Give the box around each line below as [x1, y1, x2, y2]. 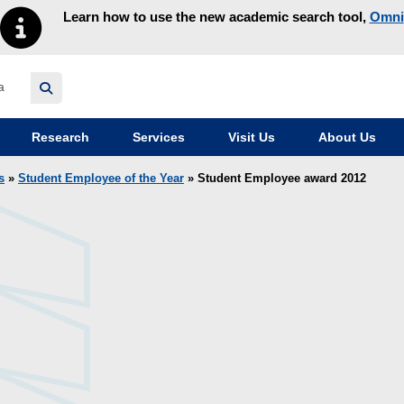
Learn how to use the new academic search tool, [62, 8, 370, 24]
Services [129, 130, 185, 145]
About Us [315, 130, 376, 145]
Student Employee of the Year [18, 172, 184, 186]
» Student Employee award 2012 [184, 172, 366, 186]
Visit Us [225, 130, 275, 145]
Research [28, 130, 89, 145]
